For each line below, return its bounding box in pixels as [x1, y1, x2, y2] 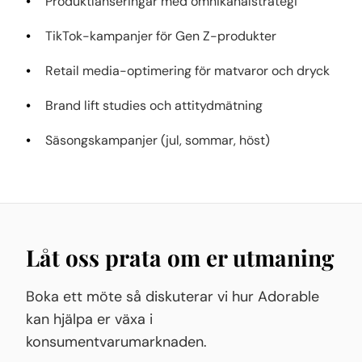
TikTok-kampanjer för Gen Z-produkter [45, 27, 276, 44]
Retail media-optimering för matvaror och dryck [45, 62, 330, 79]
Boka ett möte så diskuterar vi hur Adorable [26, 287, 319, 306]
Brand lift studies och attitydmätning [45, 97, 263, 114]
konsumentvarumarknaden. [26, 332, 207, 351]
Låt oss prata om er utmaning [26, 242, 334, 272]
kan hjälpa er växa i [26, 309, 153, 329]
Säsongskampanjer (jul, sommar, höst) [45, 132, 270, 149]
